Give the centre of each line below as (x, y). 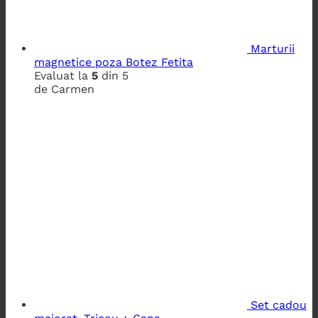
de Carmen (64, 89)
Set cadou (279, 305)
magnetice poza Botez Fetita (114, 62)
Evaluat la (63, 76)
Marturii (273, 49)
